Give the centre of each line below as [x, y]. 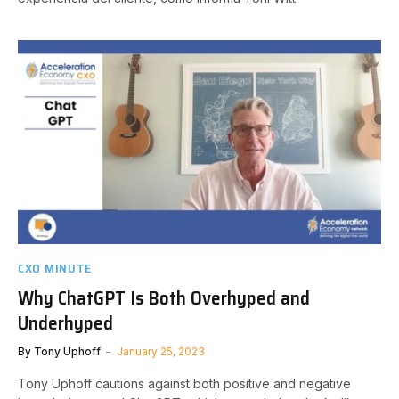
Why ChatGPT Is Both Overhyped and [164, 297]
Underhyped [65, 322]
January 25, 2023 [161, 351]
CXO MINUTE [55, 268]
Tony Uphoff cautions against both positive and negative [184, 383]
